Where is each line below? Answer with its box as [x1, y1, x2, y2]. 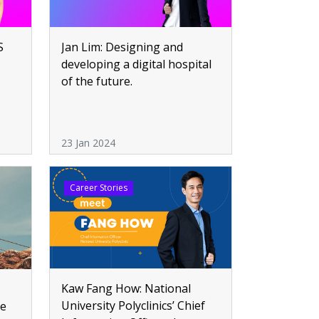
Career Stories [69, 182, 127, 194]
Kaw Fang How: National [61, 281, 191, 297]
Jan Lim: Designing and [61, 38, 183, 55]
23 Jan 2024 [61, 136, 115, 150]
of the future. [61, 73, 132, 89]
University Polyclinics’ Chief [61, 298, 205, 314]
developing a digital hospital [61, 56, 211, 72]
